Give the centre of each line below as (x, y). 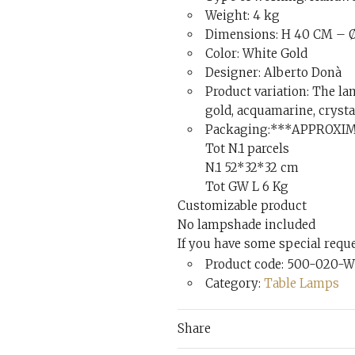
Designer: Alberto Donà (273, 73)
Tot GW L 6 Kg (247, 187)
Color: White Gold (256, 53)
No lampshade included (246, 225)
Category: (235, 283)
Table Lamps (302, 283)
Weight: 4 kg (242, 15)
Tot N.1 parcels (247, 149)
